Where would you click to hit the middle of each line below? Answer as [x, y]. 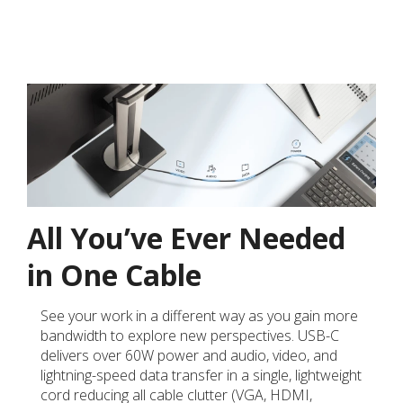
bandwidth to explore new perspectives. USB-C [190, 335]
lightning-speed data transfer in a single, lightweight [201, 375]
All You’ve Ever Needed [186, 237]
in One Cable [114, 274]
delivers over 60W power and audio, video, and [189, 355]
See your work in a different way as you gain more [199, 315]
